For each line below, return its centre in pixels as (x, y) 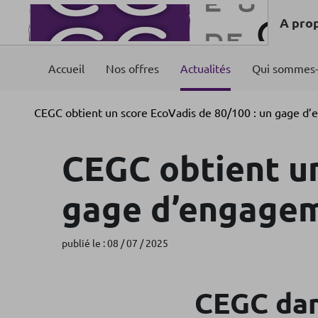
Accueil (66, 68)
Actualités (205, 68)
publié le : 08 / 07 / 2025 (115, 243)
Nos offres (132, 68)
